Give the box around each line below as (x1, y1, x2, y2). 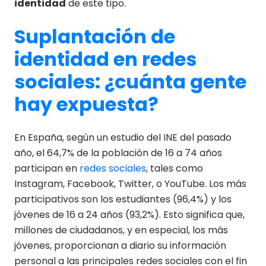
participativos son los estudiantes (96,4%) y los (14, 192, 232, 206)
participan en (14, 161, 80, 175)
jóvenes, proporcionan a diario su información (14, 238, 226, 252)
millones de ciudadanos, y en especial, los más (14, 223, 228, 237)
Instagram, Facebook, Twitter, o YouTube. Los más (14, 176, 246, 191)
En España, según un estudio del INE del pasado (14, 130, 232, 144)
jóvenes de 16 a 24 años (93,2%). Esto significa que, (14, 207, 245, 221)
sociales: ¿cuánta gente (14, 68, 246, 95)
